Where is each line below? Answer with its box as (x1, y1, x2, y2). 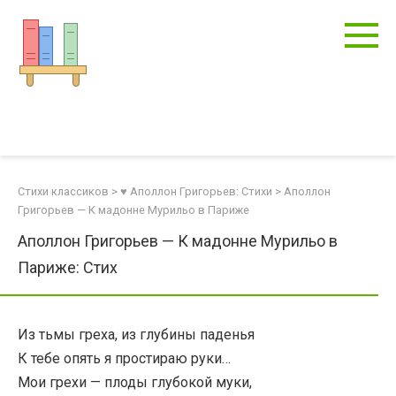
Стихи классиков (18, 185, 109, 198)
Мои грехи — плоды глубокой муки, (18, 374, 252, 391)
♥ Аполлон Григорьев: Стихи (120, 185, 272, 198)
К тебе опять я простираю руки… (18, 350, 231, 367)
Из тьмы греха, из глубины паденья (18, 326, 255, 343)
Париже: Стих (18, 258, 118, 277)
